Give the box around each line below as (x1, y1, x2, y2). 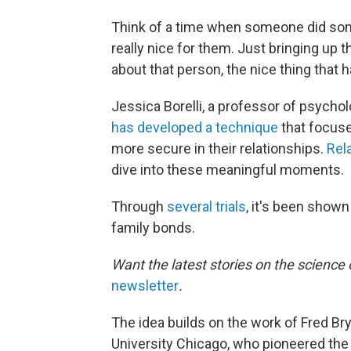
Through (111, 198, 167, 215)
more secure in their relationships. (111, 140, 327, 157)
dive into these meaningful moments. (111, 161, 344, 178)
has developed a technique (111, 119, 278, 136)
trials (215, 198, 246, 215)
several (167, 198, 212, 215)
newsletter (111, 277, 179, 294)
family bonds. (111, 219, 195, 236)
